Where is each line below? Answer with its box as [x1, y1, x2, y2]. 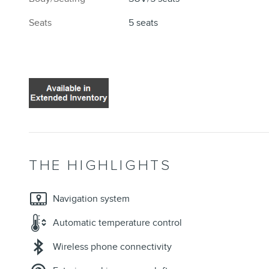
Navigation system [53, 192, 130, 205]
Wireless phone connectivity [53, 240, 172, 253]
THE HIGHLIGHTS [29, 156, 172, 174]
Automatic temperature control [53, 216, 182, 229]
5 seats [128, 16, 159, 29]
